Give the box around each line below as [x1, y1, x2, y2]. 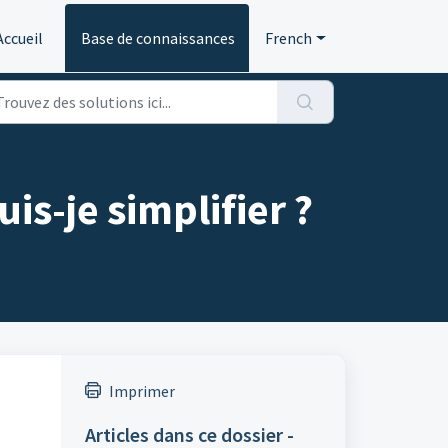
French [265, 28, 313, 48]
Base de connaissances [81, 28, 236, 48]
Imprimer [108, 381, 175, 401]
